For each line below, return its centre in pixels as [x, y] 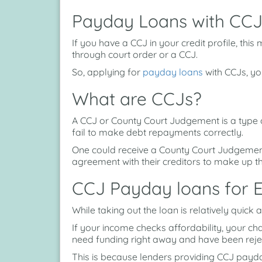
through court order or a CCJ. [135, 55]
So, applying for [107, 72]
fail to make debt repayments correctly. [158, 132]
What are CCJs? [137, 99]
